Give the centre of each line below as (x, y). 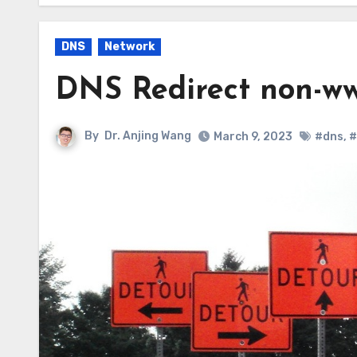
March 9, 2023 (253, 137)
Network (129, 47)
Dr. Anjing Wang (148, 136)
